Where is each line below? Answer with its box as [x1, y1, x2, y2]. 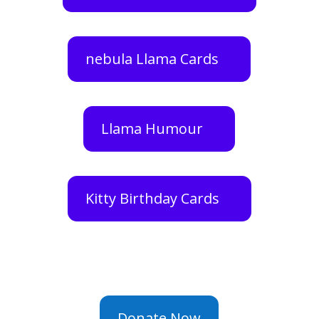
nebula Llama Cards [85, 49, 219, 69]
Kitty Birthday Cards [85, 189, 219, 209]
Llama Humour [101, 119, 204, 139]
